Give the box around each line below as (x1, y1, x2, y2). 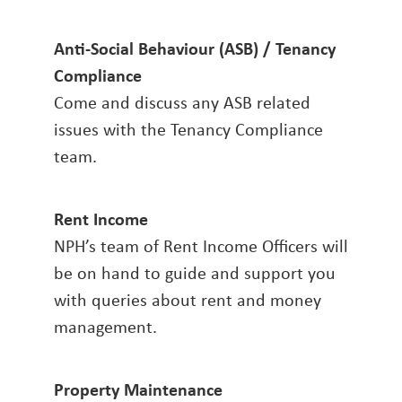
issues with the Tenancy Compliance (54, 117, 323, 142)
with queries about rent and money (54, 287, 321, 312)
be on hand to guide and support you (54, 260, 336, 285)
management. (54, 314, 157, 339)
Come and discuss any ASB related (54, 90, 310, 115)
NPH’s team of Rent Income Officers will (54, 233, 348, 258)
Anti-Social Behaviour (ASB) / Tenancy (54, 36, 336, 61)
